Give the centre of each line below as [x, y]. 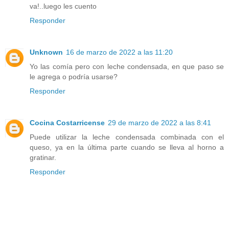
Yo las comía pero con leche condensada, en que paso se [127, 66]
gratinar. [43, 157]
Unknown [46, 52]
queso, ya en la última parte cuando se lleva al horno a [127, 147]
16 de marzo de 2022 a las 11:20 [119, 52]
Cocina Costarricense [67, 122]
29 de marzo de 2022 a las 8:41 [159, 122]
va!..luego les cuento [63, 6]
